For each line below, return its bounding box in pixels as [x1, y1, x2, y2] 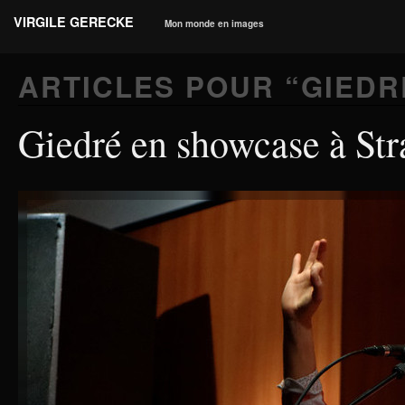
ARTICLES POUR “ [18, 66, 301, 107]
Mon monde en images [165, 17, 265, 30]
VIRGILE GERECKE [14, 13, 134, 31]
